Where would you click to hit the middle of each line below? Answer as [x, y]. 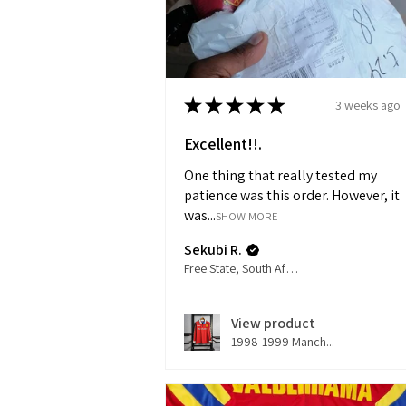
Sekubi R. [213, 250]
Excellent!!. [223, 144]
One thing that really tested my [280, 176]
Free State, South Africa [292, 269]
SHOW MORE [247, 217]
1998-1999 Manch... [283, 342]
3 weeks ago [368, 105]
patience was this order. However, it [292, 196]
